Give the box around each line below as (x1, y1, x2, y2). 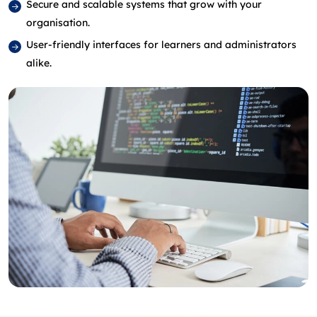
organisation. (26, 16, 90, 29)
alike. (26, 57, 52, 69)
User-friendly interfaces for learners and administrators (26, 38, 296, 51)
